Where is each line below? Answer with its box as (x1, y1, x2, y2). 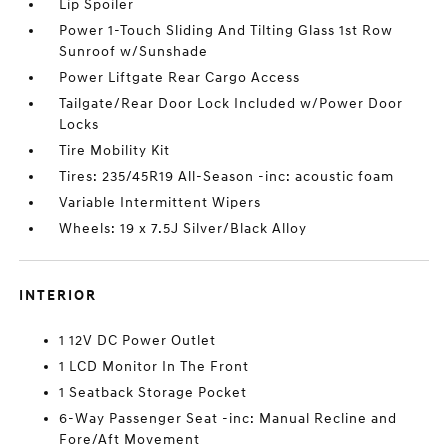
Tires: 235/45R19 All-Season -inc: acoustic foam (59, 168, 395, 185)
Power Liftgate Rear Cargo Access (59, 69, 301, 86)
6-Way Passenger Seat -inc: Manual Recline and (59, 410, 398, 427)
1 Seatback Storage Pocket (59, 384, 248, 401)
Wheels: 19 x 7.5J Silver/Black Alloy (59, 220, 308, 237)
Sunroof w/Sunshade (59, 43, 209, 60)
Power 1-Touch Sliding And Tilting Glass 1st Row (59, 22, 394, 39)
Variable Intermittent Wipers (59, 194, 262, 211)
